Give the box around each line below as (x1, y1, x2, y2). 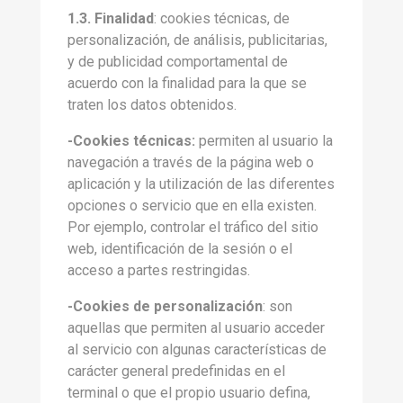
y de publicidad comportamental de (67, 53, 288, 70)
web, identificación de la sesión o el (67, 240, 292, 257)
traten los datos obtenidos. (67, 96, 237, 113)
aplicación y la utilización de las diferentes (67, 175, 335, 193)
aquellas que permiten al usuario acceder (67, 319, 325, 336)
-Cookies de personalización (67, 298, 263, 315)
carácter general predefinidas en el (67, 363, 285, 380)
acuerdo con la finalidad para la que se (67, 75, 307, 92)
